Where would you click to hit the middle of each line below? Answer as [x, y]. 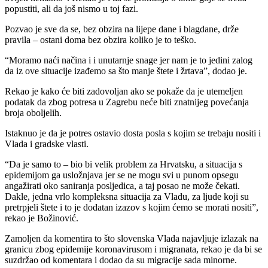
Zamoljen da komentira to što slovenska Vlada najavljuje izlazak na [132, 239]
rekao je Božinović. [42, 218]
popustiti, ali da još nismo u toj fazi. [71, 9]
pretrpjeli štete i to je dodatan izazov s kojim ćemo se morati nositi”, [132, 208]
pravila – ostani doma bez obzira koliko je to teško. [100, 40]
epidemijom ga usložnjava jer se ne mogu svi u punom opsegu [122, 175]
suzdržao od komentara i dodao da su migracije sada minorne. [121, 260]
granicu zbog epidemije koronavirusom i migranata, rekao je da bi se [133, 249]
